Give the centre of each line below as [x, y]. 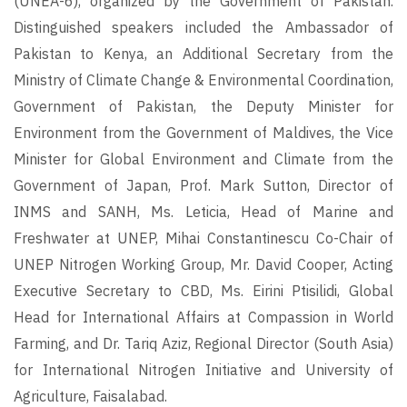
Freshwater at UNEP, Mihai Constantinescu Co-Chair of [203, 238]
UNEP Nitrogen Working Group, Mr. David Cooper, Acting [203, 265]
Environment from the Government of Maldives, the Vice [203, 133]
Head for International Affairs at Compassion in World [203, 318]
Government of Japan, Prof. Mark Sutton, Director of [203, 186]
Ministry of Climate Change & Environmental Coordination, [203, 80]
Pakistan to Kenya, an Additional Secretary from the [203, 54]
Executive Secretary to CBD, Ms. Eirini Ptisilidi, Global [203, 291]
